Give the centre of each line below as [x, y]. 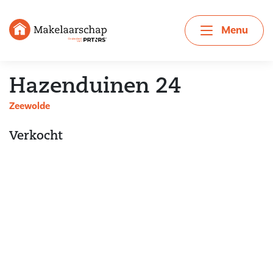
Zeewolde [30, 106]
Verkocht [36, 136]
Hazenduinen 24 [95, 87]
